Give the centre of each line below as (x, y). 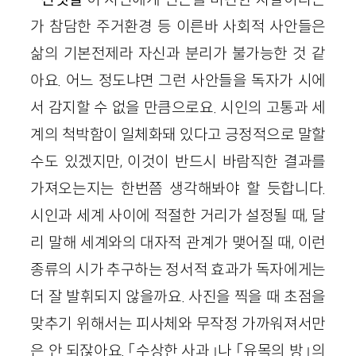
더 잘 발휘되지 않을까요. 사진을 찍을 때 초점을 (178, 296)
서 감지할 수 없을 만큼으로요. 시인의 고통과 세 (178, 107)
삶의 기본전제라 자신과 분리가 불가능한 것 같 (178, 53)
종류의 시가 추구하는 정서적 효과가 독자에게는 (178, 269)
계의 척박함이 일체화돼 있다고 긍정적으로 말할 (178, 134)
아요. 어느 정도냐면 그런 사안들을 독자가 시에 (178, 80)
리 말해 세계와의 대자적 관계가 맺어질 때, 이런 (178, 242)
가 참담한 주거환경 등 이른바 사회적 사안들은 (178, 26)
